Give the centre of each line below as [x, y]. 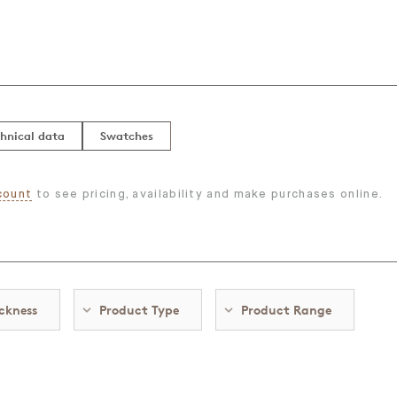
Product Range [286, 310]
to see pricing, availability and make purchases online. [208, 195]
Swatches [127, 136]
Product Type [139, 310]
